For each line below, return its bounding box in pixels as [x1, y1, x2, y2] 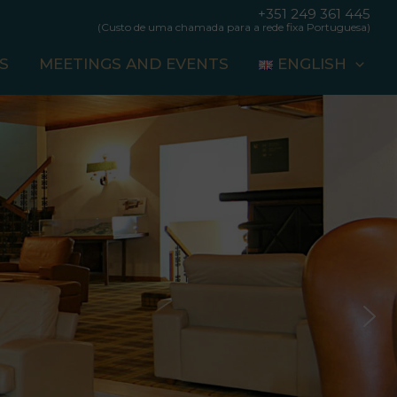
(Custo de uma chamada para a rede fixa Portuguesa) [97, 20, 370, 34]
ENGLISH [276, 55, 346, 73]
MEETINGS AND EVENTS [38, 55, 229, 73]
